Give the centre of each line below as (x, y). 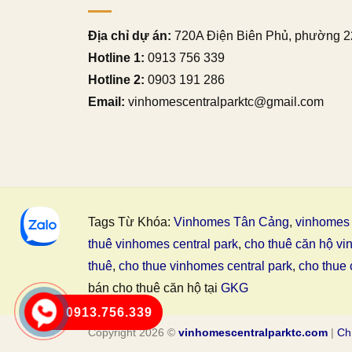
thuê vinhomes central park (163, 244)
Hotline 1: (116, 57)
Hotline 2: (116, 79)
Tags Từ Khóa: (131, 222)
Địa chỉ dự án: (130, 35)
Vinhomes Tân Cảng (231, 222)
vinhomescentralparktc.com (253, 333)
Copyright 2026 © (133, 333)
